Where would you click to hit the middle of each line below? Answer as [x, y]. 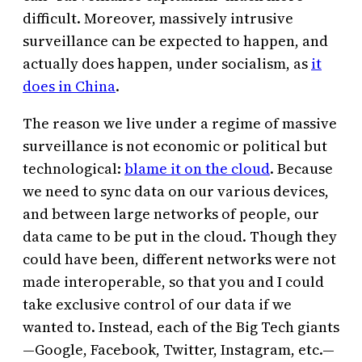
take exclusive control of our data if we [157, 305]
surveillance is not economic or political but [175, 146]
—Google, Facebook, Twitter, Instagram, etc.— [179, 350]
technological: [74, 169]
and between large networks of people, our [171, 214]
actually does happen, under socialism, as [167, 64]
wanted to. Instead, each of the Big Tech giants [181, 327]
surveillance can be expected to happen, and [175, 41]
